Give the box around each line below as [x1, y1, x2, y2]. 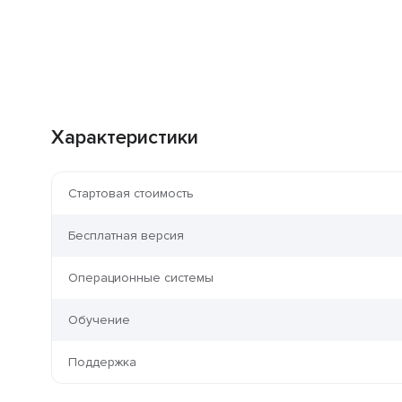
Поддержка [68, 354, 136, 371]
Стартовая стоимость [68, 186, 194, 202]
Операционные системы [68, 270, 214, 286]
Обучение [68, 312, 130, 328]
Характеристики [51, 126, 198, 151]
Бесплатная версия [68, 228, 184, 244]
